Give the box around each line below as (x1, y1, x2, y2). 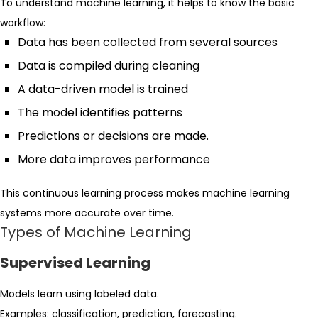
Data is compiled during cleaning (18, 57, 199, 74)
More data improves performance (18, 151, 210, 168)
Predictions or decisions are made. (18, 128, 209, 144)
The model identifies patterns (18, 104, 182, 121)
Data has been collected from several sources (18, 34, 278, 50)
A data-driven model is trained (18, 81, 188, 97)
